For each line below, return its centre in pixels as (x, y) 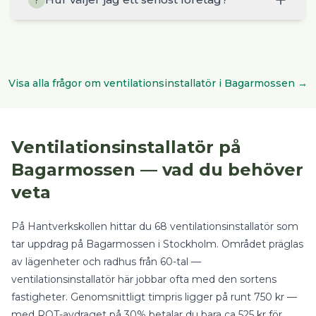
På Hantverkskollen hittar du (83, 226)
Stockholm (190, 244)
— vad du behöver (219, 170)
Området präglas (262, 244)
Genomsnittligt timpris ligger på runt (162, 297)
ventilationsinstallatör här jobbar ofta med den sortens (144, 279)
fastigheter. (41, 297)
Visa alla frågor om (56, 83)
